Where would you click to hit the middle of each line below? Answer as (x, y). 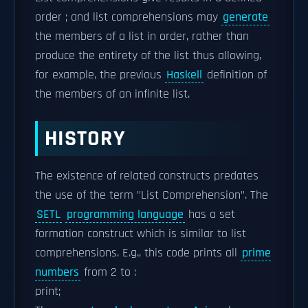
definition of (235, 75)
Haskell (184, 75)
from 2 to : (108, 272)
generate (245, 17)
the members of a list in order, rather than (142, 36)
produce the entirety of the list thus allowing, (148, 55)
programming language (125, 214)
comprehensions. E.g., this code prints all (138, 253)
